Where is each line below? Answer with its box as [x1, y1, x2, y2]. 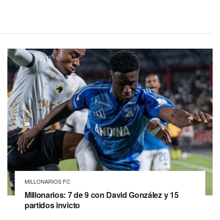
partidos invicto [25, 199, 80, 211]
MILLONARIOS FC [25, 177, 70, 186]
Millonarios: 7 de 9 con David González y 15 [25, 189, 179, 201]
